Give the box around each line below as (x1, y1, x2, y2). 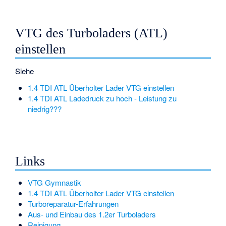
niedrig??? (27, 103, 62, 115)
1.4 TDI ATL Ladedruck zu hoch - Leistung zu (27, 93, 177, 104)
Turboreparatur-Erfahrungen (27, 198, 119, 209)
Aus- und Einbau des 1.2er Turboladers (27, 208, 156, 219)
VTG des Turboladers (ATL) (15, 26, 168, 41)
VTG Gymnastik (27, 177, 81, 188)
